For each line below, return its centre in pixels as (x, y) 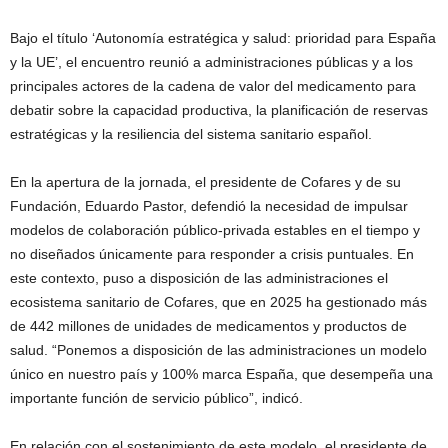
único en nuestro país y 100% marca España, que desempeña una (221, 373)
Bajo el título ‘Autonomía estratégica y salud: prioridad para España (223, 37)
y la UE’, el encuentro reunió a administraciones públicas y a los (211, 61)
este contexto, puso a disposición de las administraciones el (199, 277)
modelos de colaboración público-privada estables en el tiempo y (215, 229)
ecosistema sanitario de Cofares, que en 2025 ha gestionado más (218, 301)
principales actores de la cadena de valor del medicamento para (213, 85)
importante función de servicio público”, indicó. (156, 397)
